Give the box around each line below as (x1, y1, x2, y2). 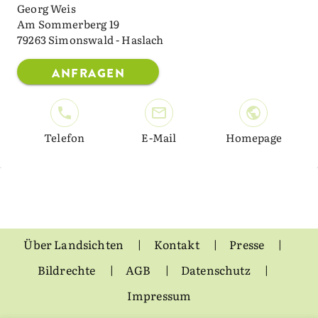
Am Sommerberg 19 (17, 16, 119, 33)
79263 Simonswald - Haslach (17, 31, 164, 48)
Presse (229, 236, 267, 253)
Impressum (126, 287, 192, 305)
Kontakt (153, 236, 202, 253)
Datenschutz (180, 261, 253, 279)
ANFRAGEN (52, 64, 126, 82)
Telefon (44, 129, 85, 146)
